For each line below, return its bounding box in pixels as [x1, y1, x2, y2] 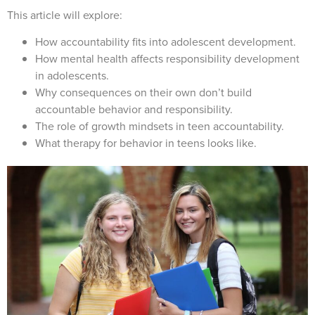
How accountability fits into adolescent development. [35, 33, 296, 50]
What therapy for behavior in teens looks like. [35, 134, 257, 151]
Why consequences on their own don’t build [35, 84, 252, 101]
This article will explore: [7, 6, 125, 23]
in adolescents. [35, 67, 109, 84]
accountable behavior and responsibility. [35, 101, 233, 117]
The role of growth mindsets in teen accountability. [35, 117, 284, 134]
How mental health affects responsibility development [35, 50, 300, 67]
